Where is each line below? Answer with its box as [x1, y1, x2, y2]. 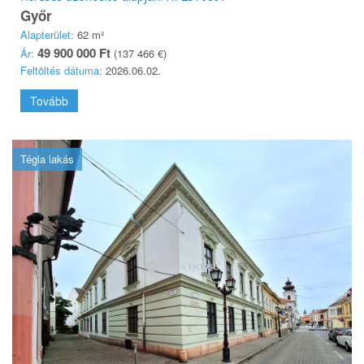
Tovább [30, 92, 68, 109]
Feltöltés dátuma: [20, 62, 102, 78]
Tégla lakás [20, 150, 74, 167]
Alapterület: [20, 26, 74, 42]
